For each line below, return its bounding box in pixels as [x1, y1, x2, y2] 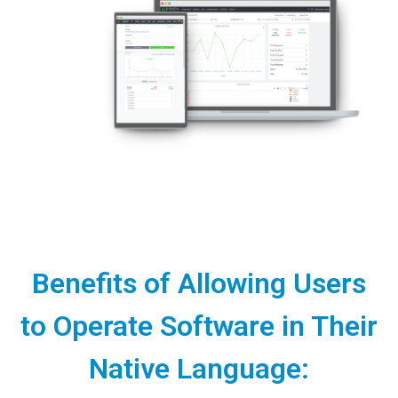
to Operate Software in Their [20, 308, 378, 343]
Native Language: [89, 351, 309, 386]
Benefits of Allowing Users [32, 266, 366, 300]
